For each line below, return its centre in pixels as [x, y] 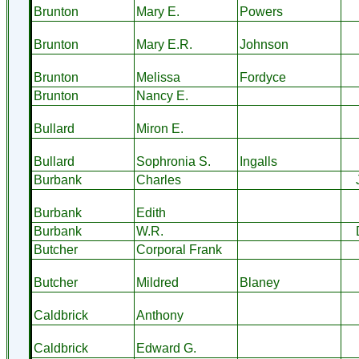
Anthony [159, 315]
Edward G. [166, 348]
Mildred [157, 282]
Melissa [158, 77]
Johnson [264, 44]
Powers [261, 12]
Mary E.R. [164, 44]
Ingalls [258, 161]
